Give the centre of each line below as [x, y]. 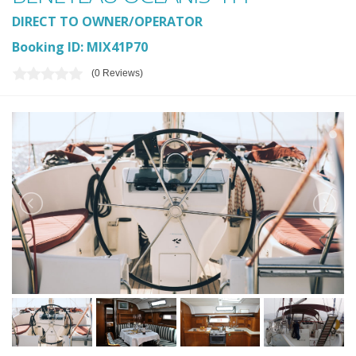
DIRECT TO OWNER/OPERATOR [107, 21]
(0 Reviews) [117, 74]
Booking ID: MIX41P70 [80, 46]
